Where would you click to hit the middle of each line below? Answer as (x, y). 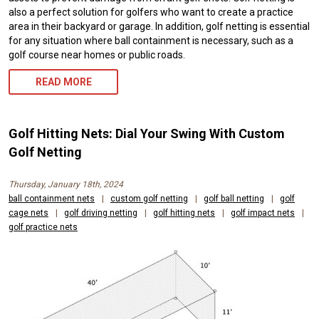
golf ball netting (234, 199)
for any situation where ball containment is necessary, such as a (151, 41)
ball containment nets (52, 199)
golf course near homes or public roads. (97, 55)
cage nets (28, 213)
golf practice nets (43, 228)
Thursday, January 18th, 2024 (66, 185)
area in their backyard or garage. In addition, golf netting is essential (159, 27)
